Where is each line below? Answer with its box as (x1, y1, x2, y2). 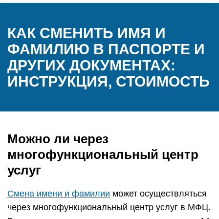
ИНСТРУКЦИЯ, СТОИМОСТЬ (7, 73, 210, 89)
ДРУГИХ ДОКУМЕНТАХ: (7, 57, 175, 73)
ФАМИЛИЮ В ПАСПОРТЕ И (7, 41, 205, 57)
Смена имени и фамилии (7, 189, 110, 198)
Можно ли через (7, 131, 109, 146)
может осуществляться (110, 189, 207, 198)
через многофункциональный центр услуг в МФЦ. (7, 202, 211, 212)
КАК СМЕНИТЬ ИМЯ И (7, 25, 166, 41)
